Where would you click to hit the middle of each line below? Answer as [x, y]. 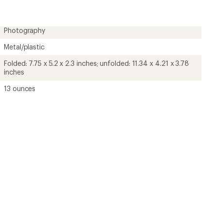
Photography [25, 30]
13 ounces [20, 88]
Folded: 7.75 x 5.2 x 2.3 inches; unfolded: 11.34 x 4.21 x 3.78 [97, 63]
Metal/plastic [24, 47]
